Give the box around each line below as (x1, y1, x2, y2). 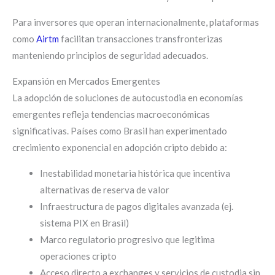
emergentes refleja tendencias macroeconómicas (12, 109, 210, 120)
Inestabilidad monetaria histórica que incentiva (40, 168, 230, 179)
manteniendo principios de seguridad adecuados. (12, 50, 208, 61)
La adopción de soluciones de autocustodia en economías (12, 92, 243, 103)
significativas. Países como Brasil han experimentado (12, 125, 227, 136)
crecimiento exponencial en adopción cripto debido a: (12, 142, 227, 153)
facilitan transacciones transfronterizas (59, 33, 223, 44)
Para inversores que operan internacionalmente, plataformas (12, 17, 259, 28)
